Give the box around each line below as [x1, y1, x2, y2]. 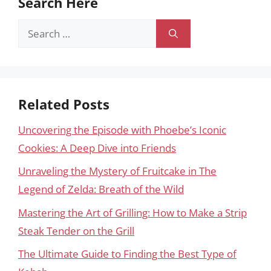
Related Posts [18, 94, 109, 113]
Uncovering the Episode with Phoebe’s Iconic [18, 122, 226, 137]
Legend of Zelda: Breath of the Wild [18, 182, 184, 196]
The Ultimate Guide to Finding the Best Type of [18, 247, 237, 261]
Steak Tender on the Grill [18, 223, 134, 238]
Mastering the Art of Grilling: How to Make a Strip [18, 205, 247, 220]
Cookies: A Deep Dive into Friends [18, 140, 176, 155]
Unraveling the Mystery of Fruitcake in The [18, 164, 217, 178]
